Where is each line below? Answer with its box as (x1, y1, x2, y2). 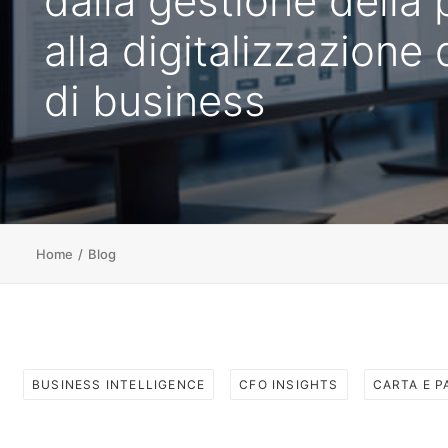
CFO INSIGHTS (239, 377, 339, 392)
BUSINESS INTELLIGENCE (32, 377, 206, 392)
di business (44, 75, 266, 126)
